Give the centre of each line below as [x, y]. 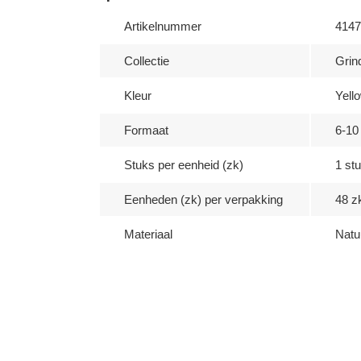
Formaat [146, 130]
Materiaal [148, 234]
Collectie [147, 61]
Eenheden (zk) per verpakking [203, 199]
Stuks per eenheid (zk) [184, 165]
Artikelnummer [163, 26]
